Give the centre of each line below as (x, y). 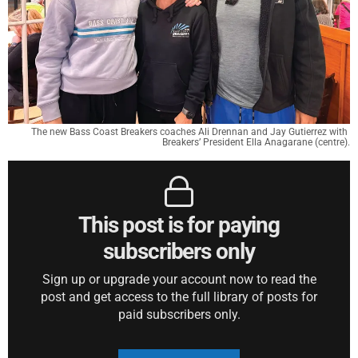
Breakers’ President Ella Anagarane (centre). (256, 142)
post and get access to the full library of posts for (179, 297)
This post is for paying (179, 225)
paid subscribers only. (179, 314)
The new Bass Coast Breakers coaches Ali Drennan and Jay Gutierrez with (189, 132)
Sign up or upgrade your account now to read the (179, 279)
